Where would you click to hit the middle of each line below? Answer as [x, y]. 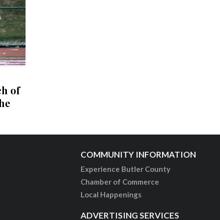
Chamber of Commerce [120, 182]
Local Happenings [111, 195]
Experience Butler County [126, 169]
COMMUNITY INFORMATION [138, 155]
